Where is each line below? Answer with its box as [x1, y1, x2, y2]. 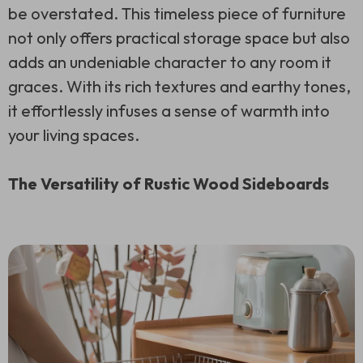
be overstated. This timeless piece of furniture [8, 3, 346, 23]
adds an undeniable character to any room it [8, 52, 331, 72]
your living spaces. [8, 125, 139, 145]
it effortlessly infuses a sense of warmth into [8, 100, 330, 121]
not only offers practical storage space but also [8, 28, 350, 48]
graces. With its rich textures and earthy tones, [8, 76, 351, 96]
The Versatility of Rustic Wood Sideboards [8, 173, 329, 194]
